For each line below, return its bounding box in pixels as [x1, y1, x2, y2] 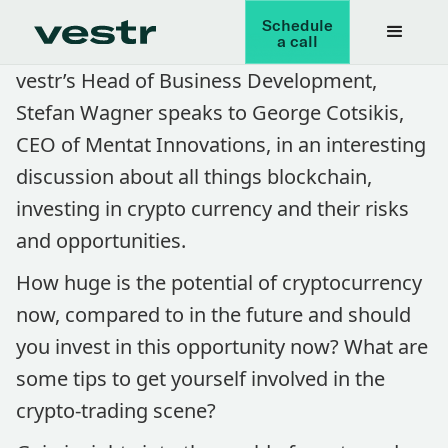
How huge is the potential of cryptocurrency [16, 269, 422, 296]
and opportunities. [16, 227, 186, 254]
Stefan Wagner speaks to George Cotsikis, [16, 99, 404, 126]
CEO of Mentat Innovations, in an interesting [16, 131, 426, 158]
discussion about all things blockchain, [16, 163, 372, 190]
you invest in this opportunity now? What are [16, 333, 428, 360]
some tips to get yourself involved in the [16, 365, 385, 392]
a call [277, 31, 319, 51]
